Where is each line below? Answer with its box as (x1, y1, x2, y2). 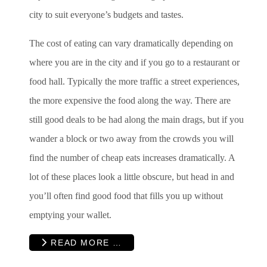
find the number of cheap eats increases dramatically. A (29, 153, 235, 163)
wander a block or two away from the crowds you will (29, 133, 234, 144)
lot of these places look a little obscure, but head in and (29, 172, 234, 182)
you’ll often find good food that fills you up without (29, 191, 223, 201)
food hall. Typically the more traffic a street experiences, (29, 76, 240, 87)
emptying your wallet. (29, 210, 111, 221)
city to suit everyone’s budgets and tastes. (29, 10, 184, 20)
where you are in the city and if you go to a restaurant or (29, 57, 240, 68)
